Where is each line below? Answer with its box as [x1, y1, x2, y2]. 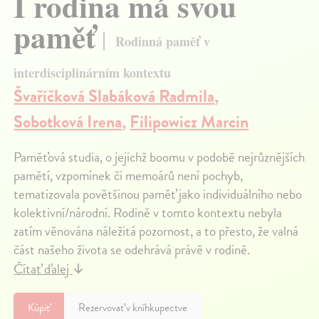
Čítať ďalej [14, 258, 73, 279]
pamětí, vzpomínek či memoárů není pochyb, [14, 164, 244, 186]
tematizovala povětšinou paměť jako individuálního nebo [14, 183, 303, 204]
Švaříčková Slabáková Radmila [14, 83, 215, 109]
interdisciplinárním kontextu [14, 63, 172, 82]
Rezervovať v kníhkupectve [78, 299, 188, 315]
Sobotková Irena [14, 108, 122, 135]
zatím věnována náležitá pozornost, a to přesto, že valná [14, 220, 299, 241]
